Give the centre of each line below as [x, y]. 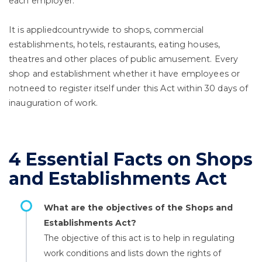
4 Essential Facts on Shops [131, 159]
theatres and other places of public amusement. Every [124, 59]
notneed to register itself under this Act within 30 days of [129, 88]
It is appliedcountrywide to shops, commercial [106, 30]
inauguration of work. [53, 103]
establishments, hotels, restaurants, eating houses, [115, 44]
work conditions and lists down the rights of [132, 253]
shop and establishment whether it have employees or [125, 74]
